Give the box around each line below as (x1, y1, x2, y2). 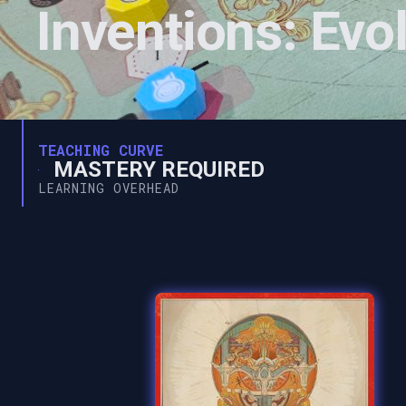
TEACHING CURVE (38, 140, 163, 159)
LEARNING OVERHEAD (38, 179, 179, 197)
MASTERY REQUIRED (53, 157, 265, 182)
